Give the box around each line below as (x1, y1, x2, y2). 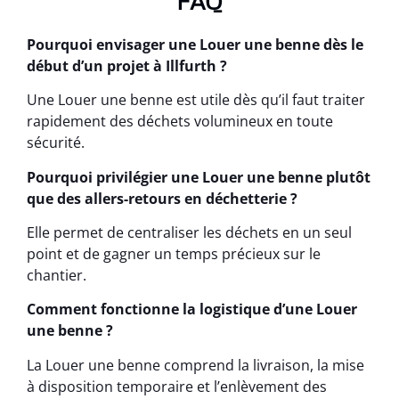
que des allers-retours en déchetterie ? (27, 188, 297, 208)
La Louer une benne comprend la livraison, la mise (27, 354, 364, 375)
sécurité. (27, 133, 85, 153)
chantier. (27, 265, 86, 285)
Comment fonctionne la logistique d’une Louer (27, 299, 357, 320)
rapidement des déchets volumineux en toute (27, 111, 333, 132)
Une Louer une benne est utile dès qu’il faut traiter (27, 90, 365, 110)
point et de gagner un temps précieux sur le (27, 243, 321, 264)
